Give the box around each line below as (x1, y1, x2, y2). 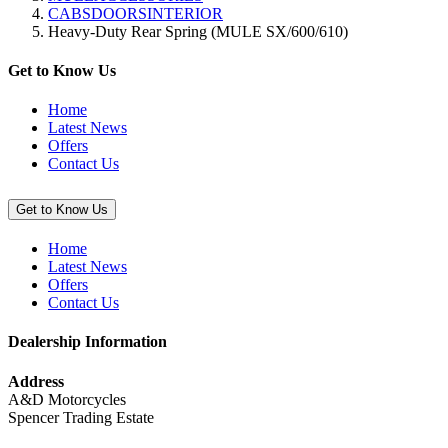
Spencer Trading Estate (8, 408, 154, 426)
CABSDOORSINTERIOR (48, 4, 223, 22)
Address (8, 372, 64, 390)
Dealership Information (8, 333, 167, 351)
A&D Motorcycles (8, 390, 126, 408)
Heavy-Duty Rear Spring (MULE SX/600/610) (48, 22, 348, 40)
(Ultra (95, 59, 132, 77)
